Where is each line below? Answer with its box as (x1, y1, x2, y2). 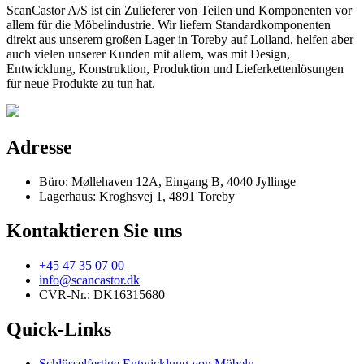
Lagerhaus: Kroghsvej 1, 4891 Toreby (39, 188, 235, 203)
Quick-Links (6, 318, 111, 340)
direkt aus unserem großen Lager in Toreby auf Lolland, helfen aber (6, 32, 353, 47)
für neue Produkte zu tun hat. (6, 76, 155, 91)
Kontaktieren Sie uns (6, 219, 182, 241)
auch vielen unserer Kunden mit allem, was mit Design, (6, 47, 290, 62)
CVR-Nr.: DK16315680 (39, 287, 165, 301)
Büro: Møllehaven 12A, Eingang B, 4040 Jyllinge (39, 174, 296, 188)
